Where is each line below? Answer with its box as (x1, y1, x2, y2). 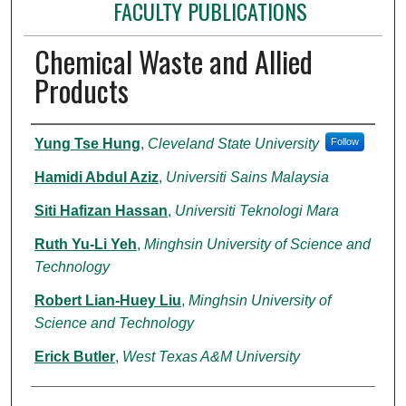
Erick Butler (34, 348, 115, 364)
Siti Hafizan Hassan (34, 202, 168, 218)
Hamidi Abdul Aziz (34, 169, 159, 185)
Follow (330, 135, 359, 147)
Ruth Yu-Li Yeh (34, 236, 137, 252)
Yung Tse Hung (34, 135, 140, 151)
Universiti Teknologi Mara (174, 202, 339, 218)
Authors (30, 124, 92, 158)
